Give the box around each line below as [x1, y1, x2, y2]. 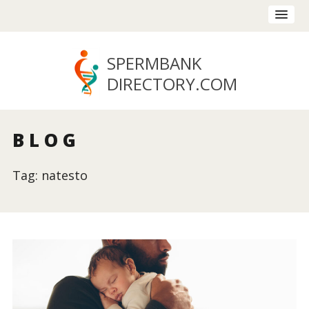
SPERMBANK [106, 51, 201, 74]
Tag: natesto [12, 167, 88, 184]
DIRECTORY [106, 72, 195, 95]
